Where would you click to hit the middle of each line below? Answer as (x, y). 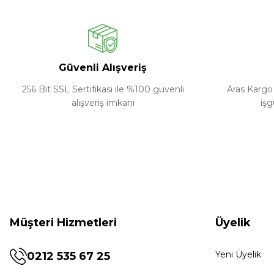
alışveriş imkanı (103, 102)
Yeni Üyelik (238, 254)
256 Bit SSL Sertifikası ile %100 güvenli (103, 89)
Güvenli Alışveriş (103, 67)
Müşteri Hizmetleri (63, 222)
